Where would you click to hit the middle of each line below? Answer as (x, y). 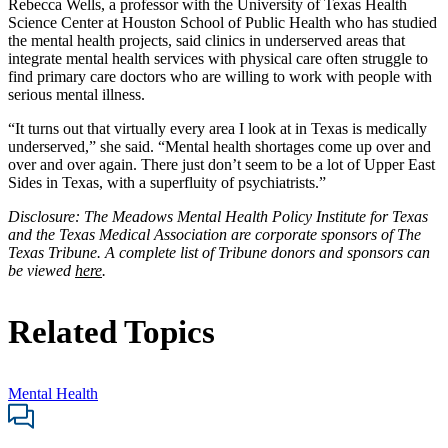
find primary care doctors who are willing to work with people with (220, 76)
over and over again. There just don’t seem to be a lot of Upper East (221, 164)
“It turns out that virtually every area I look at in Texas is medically (217, 128)
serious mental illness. (76, 94)
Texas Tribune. (56, 252)
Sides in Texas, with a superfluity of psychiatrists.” (167, 182)
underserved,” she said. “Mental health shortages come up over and (219, 146)
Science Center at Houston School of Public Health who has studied (222, 22)
